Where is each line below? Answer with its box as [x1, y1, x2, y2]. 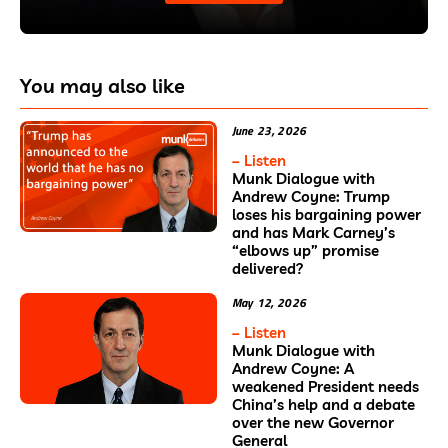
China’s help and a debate [231, 395, 415, 415]
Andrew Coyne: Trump [231, 187, 390, 207]
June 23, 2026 [231, 121, 307, 141]
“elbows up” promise [231, 241, 379, 261]
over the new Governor [231, 413, 394, 433]
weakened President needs [231, 377, 419, 397]
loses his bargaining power [231, 205, 421, 225]
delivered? [231, 259, 304, 279]
